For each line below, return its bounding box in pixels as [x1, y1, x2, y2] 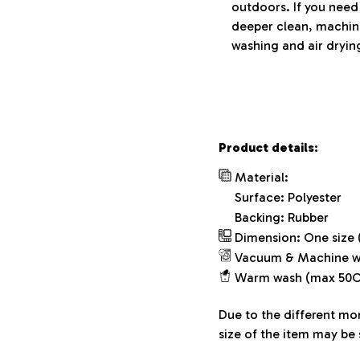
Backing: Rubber [235, 209, 329, 225]
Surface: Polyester [235, 189, 342, 205]
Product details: [219, 139, 318, 155]
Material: [235, 169, 288, 185]
